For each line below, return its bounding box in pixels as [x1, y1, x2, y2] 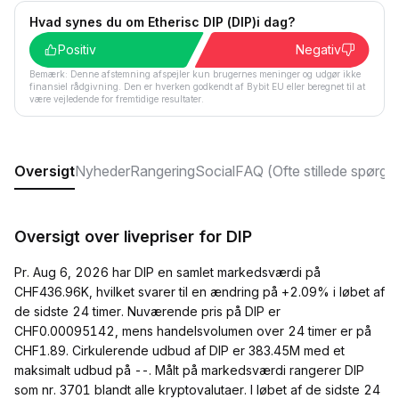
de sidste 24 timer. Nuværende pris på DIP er [14, 304, 281, 319]
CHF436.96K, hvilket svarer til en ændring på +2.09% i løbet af [14, 284, 385, 299]
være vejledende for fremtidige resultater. [29, 94, 204, 104]
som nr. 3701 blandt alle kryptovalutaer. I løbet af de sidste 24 [14, 382, 380, 397]
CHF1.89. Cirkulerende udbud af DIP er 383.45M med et [14, 343, 345, 358]
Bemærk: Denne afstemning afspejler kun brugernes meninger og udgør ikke [29, 69, 361, 79]
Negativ [296, 42, 341, 57]
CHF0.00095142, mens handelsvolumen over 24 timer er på [14, 323, 371, 338]
